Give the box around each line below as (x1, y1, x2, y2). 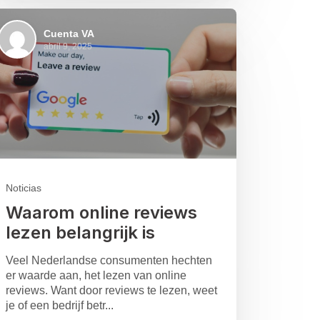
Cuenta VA (43, 27, 94, 39)
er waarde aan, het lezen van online (5, 269, 186, 282)
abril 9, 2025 (43, 41, 92, 51)
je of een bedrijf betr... (5, 299, 114, 312)
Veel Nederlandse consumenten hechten (5, 254, 212, 267)
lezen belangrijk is (5, 222, 155, 244)
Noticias (5, 182, 41, 194)
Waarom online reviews (5, 202, 197, 224)
